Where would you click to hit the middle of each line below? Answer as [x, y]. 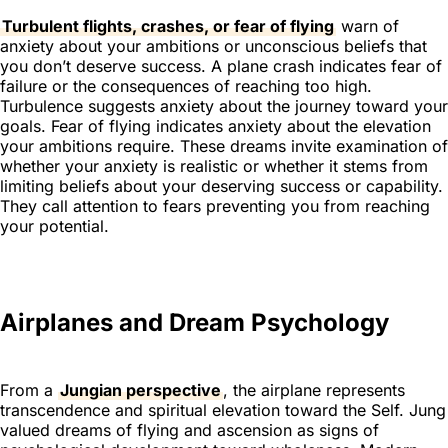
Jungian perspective [140, 389]
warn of [367, 25]
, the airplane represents [314, 389]
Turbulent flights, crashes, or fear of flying [168, 25]
